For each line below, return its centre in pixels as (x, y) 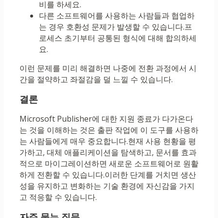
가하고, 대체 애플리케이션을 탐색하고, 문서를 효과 (108, 153)
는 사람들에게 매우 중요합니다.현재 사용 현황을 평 (108, 141)
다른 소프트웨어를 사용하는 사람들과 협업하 (117, 16)
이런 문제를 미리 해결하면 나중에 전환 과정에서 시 (108, 68)
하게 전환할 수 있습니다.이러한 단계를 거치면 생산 (108, 175)
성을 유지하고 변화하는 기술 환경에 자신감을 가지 (107, 186)
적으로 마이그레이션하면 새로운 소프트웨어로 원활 (109, 164)
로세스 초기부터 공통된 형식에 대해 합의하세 (118, 38)
